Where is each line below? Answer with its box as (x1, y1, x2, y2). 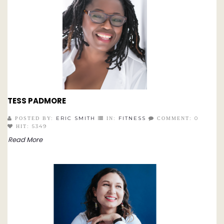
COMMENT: (154, 115, 192, 121)
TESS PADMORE (7, 95, 66, 106)
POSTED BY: (12, 115, 53, 121)
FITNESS (118, 115, 146, 122)
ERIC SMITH (56, 115, 95, 122)
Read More (8, 135, 42, 145)
